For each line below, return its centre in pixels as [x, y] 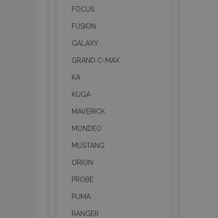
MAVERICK [88, 111]
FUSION [84, 26]
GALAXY [85, 43]
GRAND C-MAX [96, 60]
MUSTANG [88, 145]
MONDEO [87, 128]
